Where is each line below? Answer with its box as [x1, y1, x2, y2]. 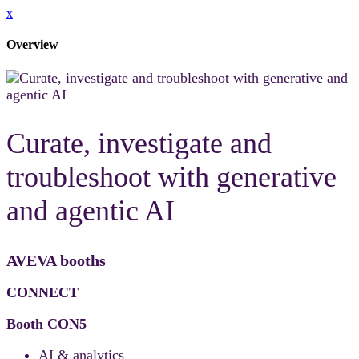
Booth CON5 [6, 316, 87, 333]
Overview [6, 38, 58, 52]
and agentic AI [6, 195, 175, 228]
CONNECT [6, 284, 79, 301]
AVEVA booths [6, 252, 106, 270]
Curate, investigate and [6, 127, 272, 160]
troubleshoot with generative [6, 161, 337, 194]
